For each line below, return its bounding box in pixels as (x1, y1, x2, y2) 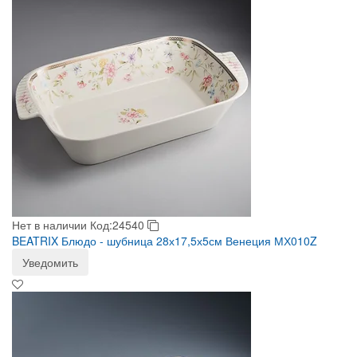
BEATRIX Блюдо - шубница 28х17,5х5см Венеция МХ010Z (12, 233, 317, 249)
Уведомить (22, 254, 78, 270)
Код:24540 (90, 217, 147, 233)
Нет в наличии (12, 217, 87, 233)
